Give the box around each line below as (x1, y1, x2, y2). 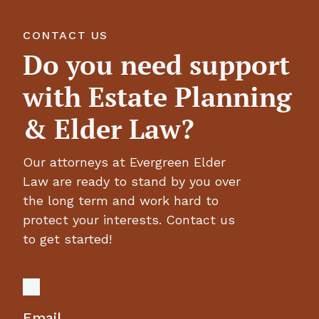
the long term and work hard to (23, 192, 219, 208)
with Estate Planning (23, 78, 291, 115)
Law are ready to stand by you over (23, 173, 241, 189)
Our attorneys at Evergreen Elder (23, 154, 226, 169)
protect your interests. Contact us (23, 211, 235, 227)
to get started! (23, 231, 112, 246)
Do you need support (23, 46, 290, 83)
